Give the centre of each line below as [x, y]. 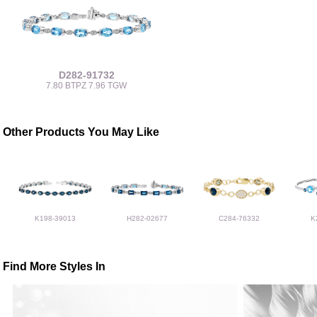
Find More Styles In [54, 267]
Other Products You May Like [81, 132]
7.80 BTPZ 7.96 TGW [87, 86]
